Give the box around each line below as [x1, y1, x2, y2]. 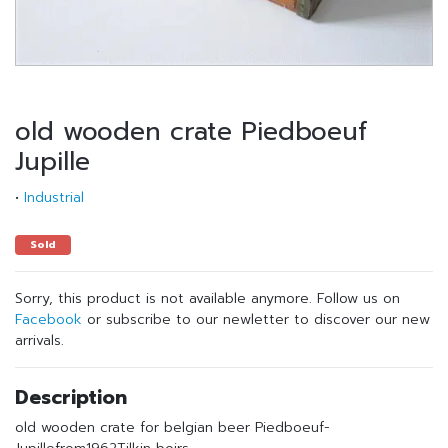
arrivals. [15, 330, 64, 351]
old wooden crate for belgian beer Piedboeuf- [15, 417, 330, 438]
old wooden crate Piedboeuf [15, 113, 368, 151]
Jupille [15, 143, 90, 181]
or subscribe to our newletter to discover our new [82, 309, 430, 330]
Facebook [15, 309, 82, 330]
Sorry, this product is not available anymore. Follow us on [15, 288, 400, 309]
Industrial [24, 187, 84, 208]
